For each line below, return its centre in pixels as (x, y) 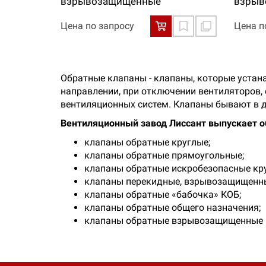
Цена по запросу (97, 26)
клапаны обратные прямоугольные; (164, 155)
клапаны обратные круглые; (147, 142)
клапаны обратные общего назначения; (172, 208)
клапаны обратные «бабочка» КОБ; (163, 194)
